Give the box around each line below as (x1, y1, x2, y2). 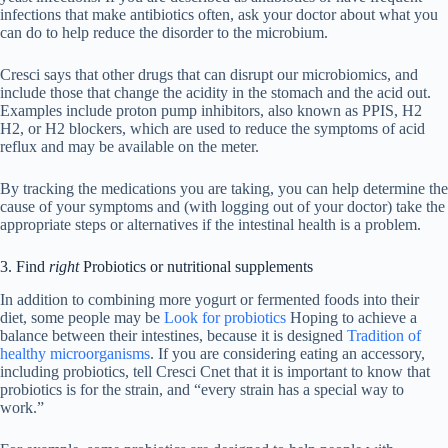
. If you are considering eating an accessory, (150, 345, 425, 363)
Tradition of (347, 327, 421, 345)
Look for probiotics (164, 309, 286, 327)
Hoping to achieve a (286, 309, 417, 327)
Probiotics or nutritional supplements (79, 258, 313, 276)
